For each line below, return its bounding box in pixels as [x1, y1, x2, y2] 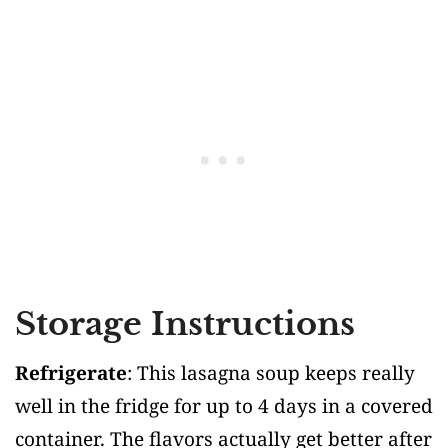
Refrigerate [15, 359, 127, 386]
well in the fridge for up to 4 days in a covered [15, 392, 433, 419]
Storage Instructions [15, 303, 355, 344]
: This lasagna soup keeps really [127, 359, 415, 386]
